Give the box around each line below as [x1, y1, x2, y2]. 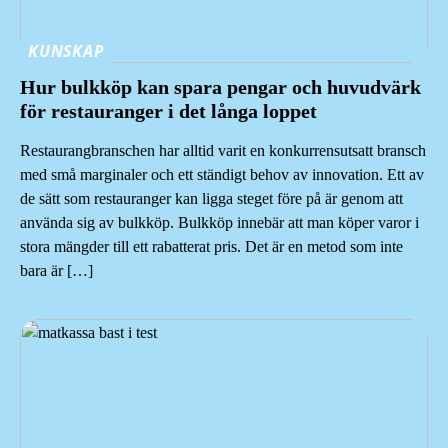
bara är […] [20, 262, 93, 280]
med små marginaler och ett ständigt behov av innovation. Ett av [20, 166, 424, 184]
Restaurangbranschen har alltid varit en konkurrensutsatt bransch [20, 142, 426, 160]
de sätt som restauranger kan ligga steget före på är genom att [20, 190, 403, 208]
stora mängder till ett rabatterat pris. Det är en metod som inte [20, 238, 403, 256]
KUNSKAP [28, 40, 104, 63]
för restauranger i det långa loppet [20, 100, 317, 123]
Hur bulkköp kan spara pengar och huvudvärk [20, 76, 421, 99]
